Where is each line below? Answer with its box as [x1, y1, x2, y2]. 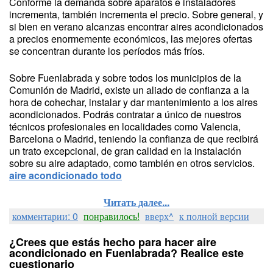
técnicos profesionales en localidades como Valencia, [9, 119, 241, 133]
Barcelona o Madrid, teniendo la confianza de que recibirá [9, 132, 258, 146]
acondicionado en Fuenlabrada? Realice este [9, 245, 244, 261]
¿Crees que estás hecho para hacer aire [9, 234, 216, 250]
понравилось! [83, 209, 140, 223]
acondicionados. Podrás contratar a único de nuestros [9, 107, 241, 121]
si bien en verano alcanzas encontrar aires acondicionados [9, 19, 263, 34]
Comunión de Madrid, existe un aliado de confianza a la [9, 83, 249, 97]
